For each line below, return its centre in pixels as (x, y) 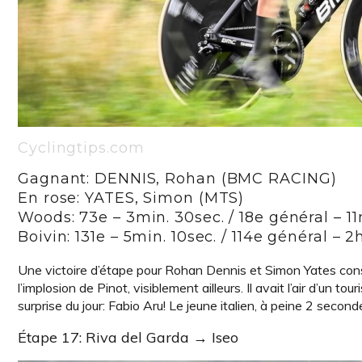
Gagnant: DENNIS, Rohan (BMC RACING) (177, 179)
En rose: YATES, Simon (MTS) (131, 198)
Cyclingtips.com (81, 148)
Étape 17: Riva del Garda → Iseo (128, 337)
